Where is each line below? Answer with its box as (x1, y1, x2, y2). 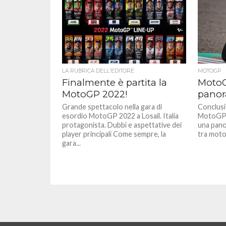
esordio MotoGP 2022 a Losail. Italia (62, 111, 179, 120)
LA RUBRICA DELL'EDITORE (62, 68, 135, 74)
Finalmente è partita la (62, 77, 167, 88)
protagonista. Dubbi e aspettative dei (62, 121, 182, 129)
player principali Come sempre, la (62, 130, 166, 138)
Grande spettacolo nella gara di (62, 102, 162, 111)
